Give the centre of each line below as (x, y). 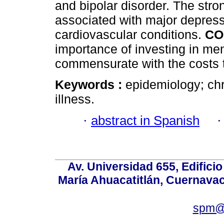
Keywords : (90, 85)
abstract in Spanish (145, 120)
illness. (75, 99)
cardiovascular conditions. (130, 35)
